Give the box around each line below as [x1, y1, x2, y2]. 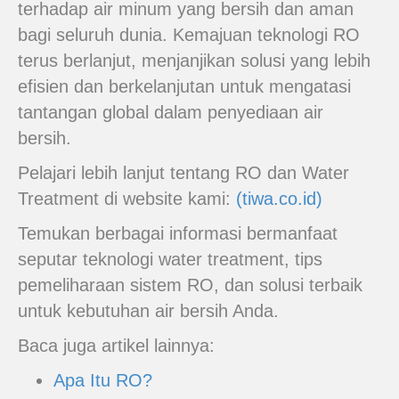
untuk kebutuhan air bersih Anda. [18, 301, 279, 321]
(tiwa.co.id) [236, 189, 322, 208]
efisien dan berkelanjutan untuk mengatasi [18, 77, 351, 96]
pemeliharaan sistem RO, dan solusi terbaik [18, 275, 362, 295]
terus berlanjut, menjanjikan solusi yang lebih [18, 51, 370, 70]
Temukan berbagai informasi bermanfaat [18, 224, 338, 243]
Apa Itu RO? [53, 370, 152, 390]
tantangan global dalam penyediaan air [18, 102, 323, 122]
